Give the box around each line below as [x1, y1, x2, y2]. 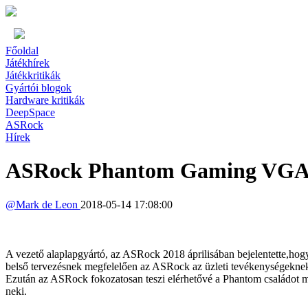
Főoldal [5, 45, 38, 56]
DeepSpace [5, 107, 55, 118]
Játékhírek [5, 57, 49, 69]
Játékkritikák [5, 69, 60, 81]
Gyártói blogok [5, 82, 71, 93]
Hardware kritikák [5, 94, 85, 106]
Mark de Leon [16, 198, 80, 210]
